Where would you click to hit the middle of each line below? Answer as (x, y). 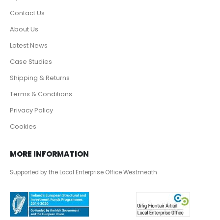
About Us (24, 29)
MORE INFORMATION (49, 154)
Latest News (29, 45)
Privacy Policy (31, 110)
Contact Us (27, 13)
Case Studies (31, 61)
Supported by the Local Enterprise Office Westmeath (83, 173)
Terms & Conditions (41, 94)
